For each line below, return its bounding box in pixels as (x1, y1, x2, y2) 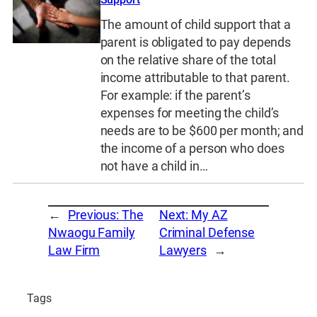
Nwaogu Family (48, 224, 135, 241)
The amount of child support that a (100, 16, 292, 33)
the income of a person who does (100, 140, 284, 156)
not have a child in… (100, 158, 208, 174)
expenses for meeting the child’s (100, 105, 279, 121)
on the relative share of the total (100, 52, 277, 68)
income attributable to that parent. (100, 69, 291, 86)
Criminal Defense (158, 224, 255, 241)
